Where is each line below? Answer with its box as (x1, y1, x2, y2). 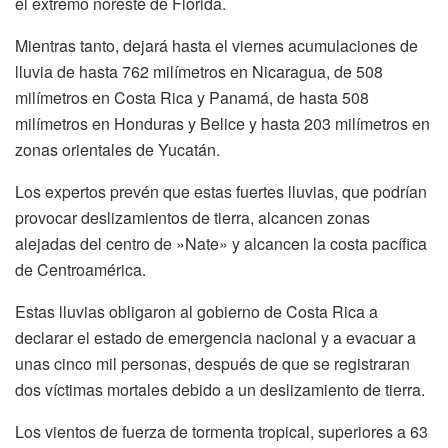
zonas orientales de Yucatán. (15, 137, 220, 161)
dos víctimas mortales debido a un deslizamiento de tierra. (15, 377, 425, 401)
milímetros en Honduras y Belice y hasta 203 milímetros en (15, 111, 430, 135)
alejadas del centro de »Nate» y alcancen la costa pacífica (15, 231, 427, 255)
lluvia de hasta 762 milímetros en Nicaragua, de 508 (15, 59, 383, 83)
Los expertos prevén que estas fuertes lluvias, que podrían (15, 179, 427, 203)
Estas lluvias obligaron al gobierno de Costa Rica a (15, 299, 378, 323)
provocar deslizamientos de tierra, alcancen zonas (15, 205, 370, 229)
